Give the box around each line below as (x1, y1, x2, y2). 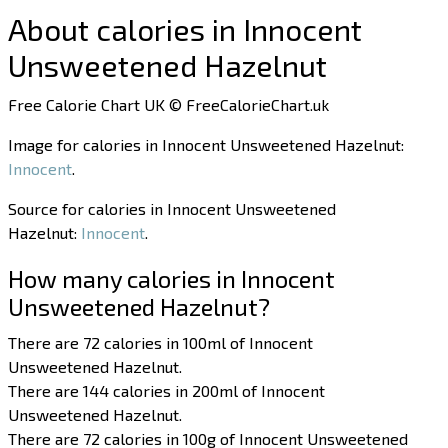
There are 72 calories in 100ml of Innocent (8, 333, 314, 353)
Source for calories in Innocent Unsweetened (8, 199, 337, 219)
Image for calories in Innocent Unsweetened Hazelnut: (8, 135, 405, 155)
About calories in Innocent (8, 11, 363, 48)
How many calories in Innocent (8, 264, 336, 294)
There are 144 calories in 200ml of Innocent (8, 381, 326, 401)
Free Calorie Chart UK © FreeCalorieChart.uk (8, 95, 330, 115)
